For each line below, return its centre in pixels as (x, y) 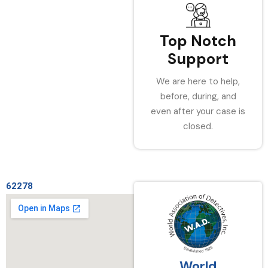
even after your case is (198, 111)
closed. (198, 126)
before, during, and (198, 96)
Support (198, 59)
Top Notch (198, 41)
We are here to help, (198, 81)
